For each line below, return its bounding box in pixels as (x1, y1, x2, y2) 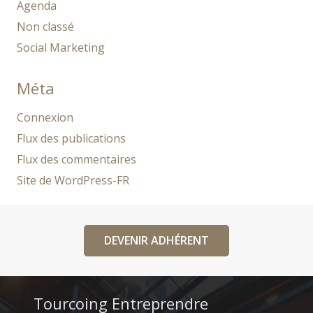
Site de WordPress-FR (17, 173, 129, 189)
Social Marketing (17, 40, 105, 56)
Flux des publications (17, 131, 126, 147)
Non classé (17, 19, 74, 35)
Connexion (17, 110, 73, 126)
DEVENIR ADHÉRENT (104, 232, 209, 248)
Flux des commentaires (17, 152, 136, 168)
